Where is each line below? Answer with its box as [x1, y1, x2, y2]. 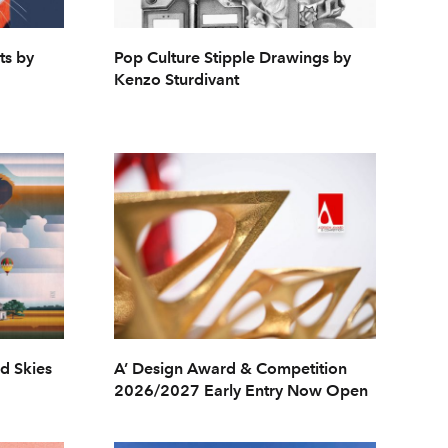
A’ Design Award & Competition [113, 358, 347, 378]
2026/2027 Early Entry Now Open [113, 380, 368, 400]
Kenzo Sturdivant [113, 70, 239, 90]
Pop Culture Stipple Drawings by [113, 48, 351, 68]
